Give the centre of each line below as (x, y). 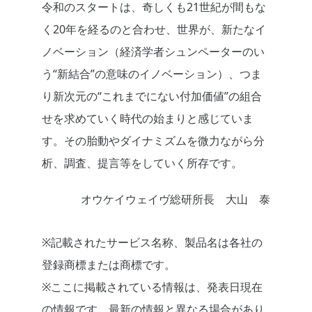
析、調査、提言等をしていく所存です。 (142, 163)
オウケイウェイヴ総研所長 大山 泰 (175, 200)
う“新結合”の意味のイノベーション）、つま (152, 74)
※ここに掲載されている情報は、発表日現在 (152, 287)
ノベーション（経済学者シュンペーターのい (153, 52)
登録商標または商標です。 (109, 265)
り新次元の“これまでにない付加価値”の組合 (152, 96)
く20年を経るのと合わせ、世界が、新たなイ (154, 30)
